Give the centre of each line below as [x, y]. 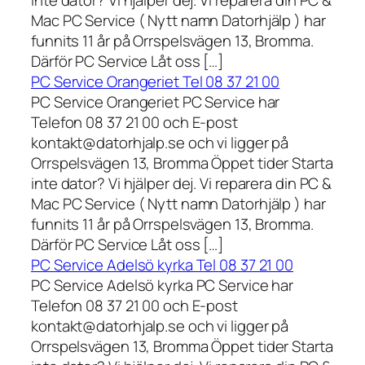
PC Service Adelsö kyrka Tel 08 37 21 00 [163, 264]
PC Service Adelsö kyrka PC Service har [163, 285]
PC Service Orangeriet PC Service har [156, 101]
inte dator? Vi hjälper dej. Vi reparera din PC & [182, 183]
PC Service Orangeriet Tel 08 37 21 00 [156, 81]
